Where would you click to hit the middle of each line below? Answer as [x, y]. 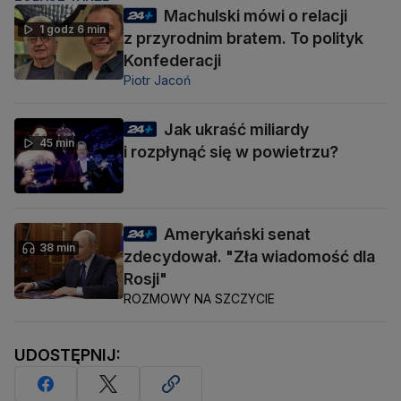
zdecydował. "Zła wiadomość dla [249, 257]
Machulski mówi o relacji [256, 16]
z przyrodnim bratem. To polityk [243, 38]
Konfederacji [172, 61]
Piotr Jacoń [157, 81]
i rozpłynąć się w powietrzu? [231, 152]
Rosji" [145, 279]
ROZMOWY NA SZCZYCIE [199, 299]
